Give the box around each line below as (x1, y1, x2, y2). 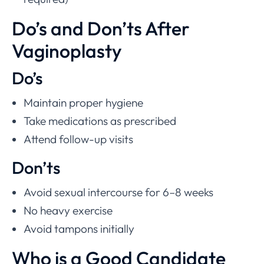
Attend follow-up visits (24, 131, 133, 146)
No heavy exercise (24, 203, 113, 217)
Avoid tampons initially (24, 221, 134, 236)
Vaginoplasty (12, 38, 122, 62)
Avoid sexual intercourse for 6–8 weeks (24, 184, 213, 199)
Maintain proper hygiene (24, 95, 143, 110)
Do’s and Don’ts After (12, 16, 190, 40)
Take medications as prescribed (24, 113, 176, 128)
